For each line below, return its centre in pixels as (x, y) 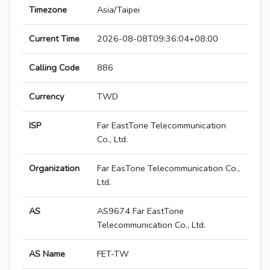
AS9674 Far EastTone (140, 211)
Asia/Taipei (118, 10)
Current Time (54, 39)
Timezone (48, 10)
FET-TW (113, 254)
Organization (54, 168)
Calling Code (54, 68)
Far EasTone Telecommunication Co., (168, 168)
